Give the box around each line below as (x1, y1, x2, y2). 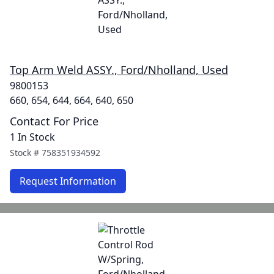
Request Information (20, 174, 116, 188)
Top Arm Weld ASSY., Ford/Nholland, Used (10, 62, 228, 77)
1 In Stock (10, 130, 55, 144)
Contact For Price (10, 114, 98, 128)
